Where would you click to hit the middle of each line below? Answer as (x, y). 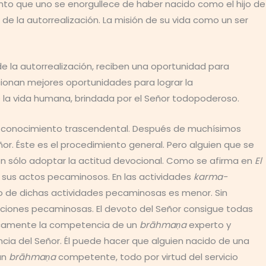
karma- (210, 177)
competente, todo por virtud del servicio (147, 257)
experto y (209, 225)
